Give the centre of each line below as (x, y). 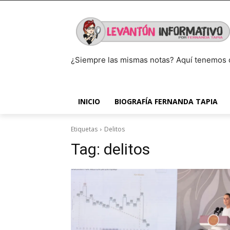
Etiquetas (84, 129)
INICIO (89, 101)
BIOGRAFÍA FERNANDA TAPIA (166, 101)
